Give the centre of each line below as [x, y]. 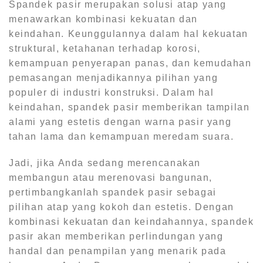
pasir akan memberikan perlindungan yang [116, 237]
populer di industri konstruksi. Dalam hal [112, 92]
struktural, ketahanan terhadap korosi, [105, 48]
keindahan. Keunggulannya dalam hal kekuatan [129, 33]
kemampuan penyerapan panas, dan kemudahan [130, 63]
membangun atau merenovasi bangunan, [111, 178]
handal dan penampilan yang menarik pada [118, 251]
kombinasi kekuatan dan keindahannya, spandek [131, 222]
